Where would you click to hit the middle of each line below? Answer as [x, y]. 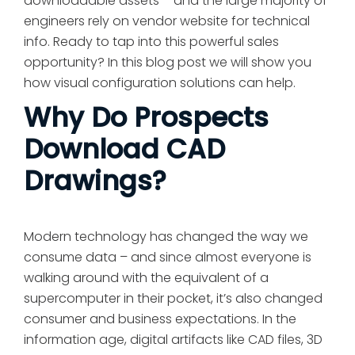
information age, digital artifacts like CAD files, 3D [173, 339]
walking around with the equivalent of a [146, 277]
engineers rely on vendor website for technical [167, 21]
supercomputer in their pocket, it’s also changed [173, 298]
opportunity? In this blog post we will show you [168, 63]
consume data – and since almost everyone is [168, 257]
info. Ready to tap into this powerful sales [151, 42]
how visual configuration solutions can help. [160, 83]
